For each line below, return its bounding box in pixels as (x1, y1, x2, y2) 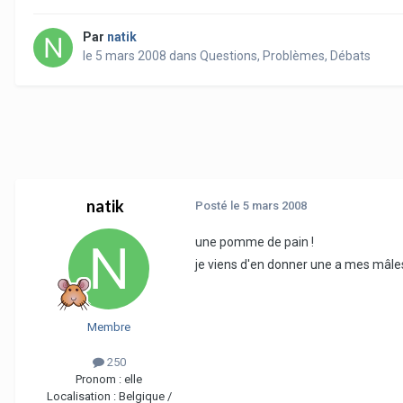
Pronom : (76, 372, 124, 387)
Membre (87, 320, 130, 335)
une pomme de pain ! (195, 235, 314, 250)
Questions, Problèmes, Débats (200, 49, 371, 64)
